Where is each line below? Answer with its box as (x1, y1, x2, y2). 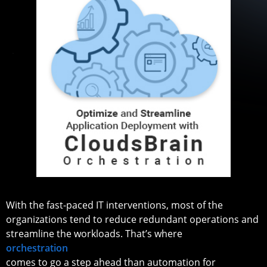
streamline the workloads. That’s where (6, 226, 182, 240)
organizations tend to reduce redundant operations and (6, 212, 259, 226)
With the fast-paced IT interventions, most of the (6, 198, 223, 212)
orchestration (6, 241, 68, 254)
